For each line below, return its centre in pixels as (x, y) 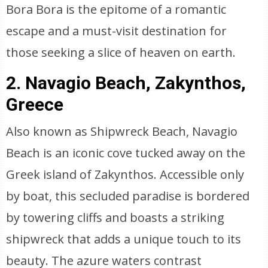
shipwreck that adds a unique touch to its (124, 239)
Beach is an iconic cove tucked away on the (126, 153)
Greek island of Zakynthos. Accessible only (125, 174)
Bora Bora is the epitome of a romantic (116, 9)
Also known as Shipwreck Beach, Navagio (122, 131)
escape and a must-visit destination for (117, 31)
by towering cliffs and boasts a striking (115, 217)
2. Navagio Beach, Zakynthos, (126, 83)
